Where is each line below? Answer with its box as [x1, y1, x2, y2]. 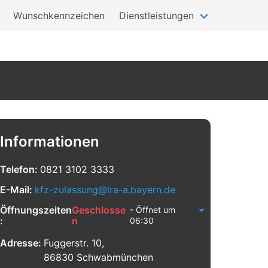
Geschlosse [72, 204, 126, 216]
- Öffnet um [130, 205, 176, 215]
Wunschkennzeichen [13, 10, 105, 22]
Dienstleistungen [119, 10, 194, 22]
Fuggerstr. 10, [43, 237, 104, 249]
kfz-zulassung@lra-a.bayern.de [34, 184, 175, 196]
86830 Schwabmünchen [43, 251, 153, 263]
